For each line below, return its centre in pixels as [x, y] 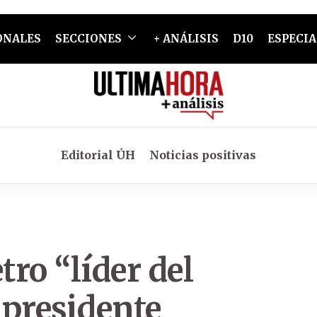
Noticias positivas [203, 155]
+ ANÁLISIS [186, 39]
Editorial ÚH [98, 155]
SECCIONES [88, 39]
